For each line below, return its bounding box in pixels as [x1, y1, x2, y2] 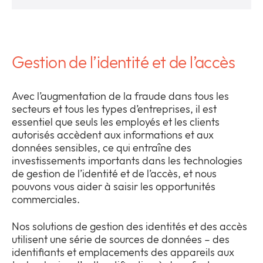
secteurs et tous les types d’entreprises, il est [12, 102, 217, 116]
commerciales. [12, 193, 80, 207]
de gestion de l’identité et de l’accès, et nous [12, 167, 217, 181]
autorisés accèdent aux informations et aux [12, 128, 214, 142]
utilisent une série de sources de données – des [12, 232, 230, 247]
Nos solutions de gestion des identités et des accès [12, 220, 247, 234]
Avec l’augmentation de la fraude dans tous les [12, 89, 229, 103]
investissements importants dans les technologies [12, 154, 242, 168]
